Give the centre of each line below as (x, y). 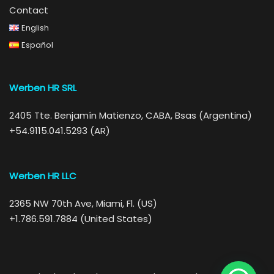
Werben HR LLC (43, 176)
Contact (29, 10)
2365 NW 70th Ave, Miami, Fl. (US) (83, 203)
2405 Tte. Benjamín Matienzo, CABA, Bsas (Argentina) (131, 115)
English (35, 28)
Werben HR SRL (43, 88)
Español (37, 45)
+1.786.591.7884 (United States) (81, 219)
